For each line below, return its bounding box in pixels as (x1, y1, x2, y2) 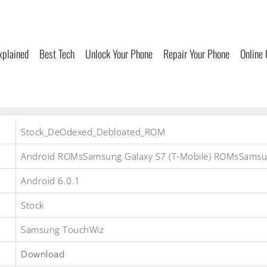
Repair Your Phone (163, 46, 229, 61)
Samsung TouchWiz (21, 223, 104, 235)
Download (21, 248, 64, 260)
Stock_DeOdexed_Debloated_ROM (21, 126, 165, 138)
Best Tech (39, 46, 74, 61)
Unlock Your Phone (85, 46, 153, 61)
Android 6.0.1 (21, 175, 80, 187)
